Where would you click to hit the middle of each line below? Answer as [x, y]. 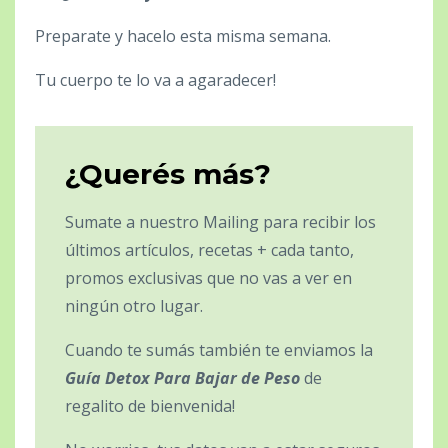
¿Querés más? [168, 173]
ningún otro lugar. [136, 305]
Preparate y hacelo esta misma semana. [183, 35]
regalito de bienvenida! [150, 405]
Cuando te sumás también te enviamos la [219, 349]
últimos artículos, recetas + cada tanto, [209, 249]
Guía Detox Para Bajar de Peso [182, 377]
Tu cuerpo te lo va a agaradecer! [155, 79]
